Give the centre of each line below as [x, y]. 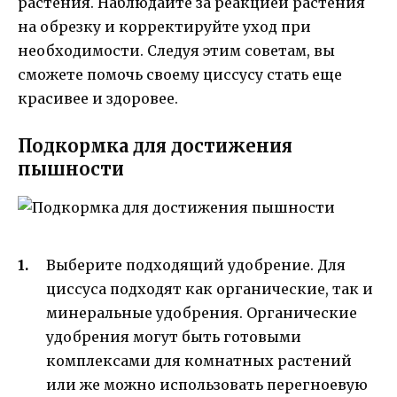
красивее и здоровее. [98, 98]
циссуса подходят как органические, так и [210, 289]
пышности [71, 168]
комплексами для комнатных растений [199, 361]
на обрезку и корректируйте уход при [164, 26]
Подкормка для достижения [155, 145]
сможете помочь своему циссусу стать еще [180, 74]
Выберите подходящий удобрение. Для [196, 265]
